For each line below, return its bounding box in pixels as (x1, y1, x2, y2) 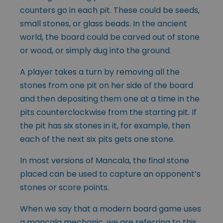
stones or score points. (20, 182, 109, 194)
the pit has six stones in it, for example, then (20, 120, 190, 132)
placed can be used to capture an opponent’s (20, 168, 201, 180)
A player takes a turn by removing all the (20, 66, 180, 78)
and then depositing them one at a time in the (20, 93, 200, 105)
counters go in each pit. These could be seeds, (20, 4, 200, 16)
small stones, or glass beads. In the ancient (20, 18, 187, 30)
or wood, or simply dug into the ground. (20, 45, 171, 57)
